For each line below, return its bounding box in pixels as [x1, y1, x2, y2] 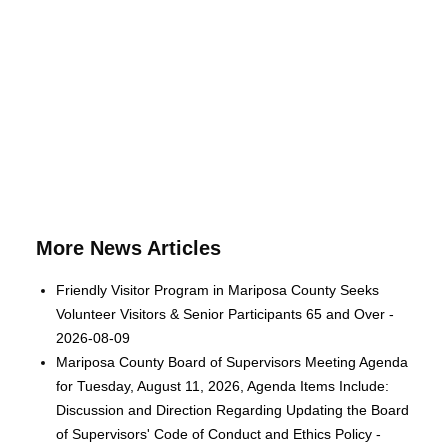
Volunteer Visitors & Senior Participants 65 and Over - [56, 305, 395, 322]
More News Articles [36, 236, 222, 259]
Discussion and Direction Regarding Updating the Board [56, 401, 410, 418]
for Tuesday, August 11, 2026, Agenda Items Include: [56, 377, 390, 394]
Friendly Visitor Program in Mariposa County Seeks [56, 281, 380, 298]
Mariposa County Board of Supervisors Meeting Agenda [56, 353, 409, 370]
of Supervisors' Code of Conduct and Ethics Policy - [56, 425, 382, 442]
